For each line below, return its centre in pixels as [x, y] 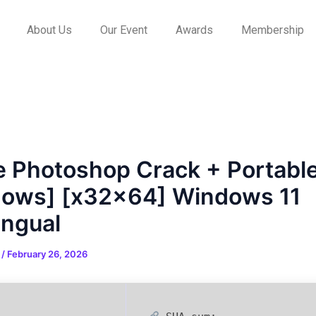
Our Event [123, 30]
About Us [49, 30]
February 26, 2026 [47, 254]
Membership [272, 30]
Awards [194, 30]
